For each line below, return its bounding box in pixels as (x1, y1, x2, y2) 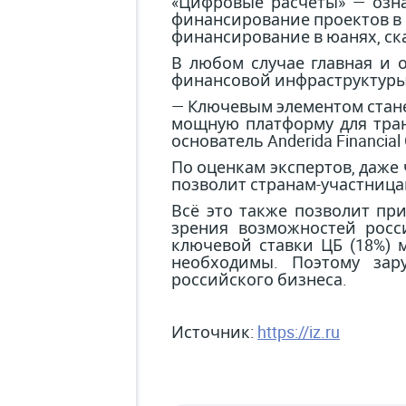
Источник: (171, 320, 257, 343)
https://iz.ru (257, 320, 340, 343)
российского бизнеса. (171, 267, 347, 290)
